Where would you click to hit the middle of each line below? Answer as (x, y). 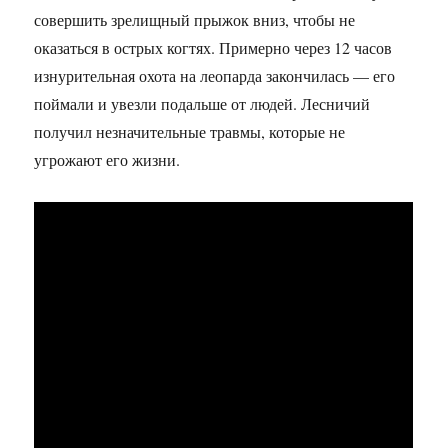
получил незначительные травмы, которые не (190, 132)
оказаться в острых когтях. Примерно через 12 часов (213, 48)
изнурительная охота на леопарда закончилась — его (215, 76)
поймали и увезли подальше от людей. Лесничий (202, 104)
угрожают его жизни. (107, 160)
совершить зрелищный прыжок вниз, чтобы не (195, 20)
